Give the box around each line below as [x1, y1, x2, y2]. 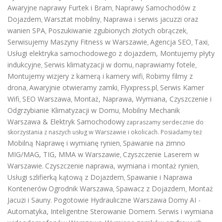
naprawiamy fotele [135, 60, 195, 70]
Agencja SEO [150, 37, 191, 47]
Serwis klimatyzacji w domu [44, 60, 132, 70]
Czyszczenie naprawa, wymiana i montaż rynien [45, 161, 198, 171]
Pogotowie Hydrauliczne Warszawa [54, 195, 166, 205]
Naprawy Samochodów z [115, 3, 196, 13]
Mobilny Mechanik [122, 106, 180, 115]
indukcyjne [7, 60, 41, 70]
